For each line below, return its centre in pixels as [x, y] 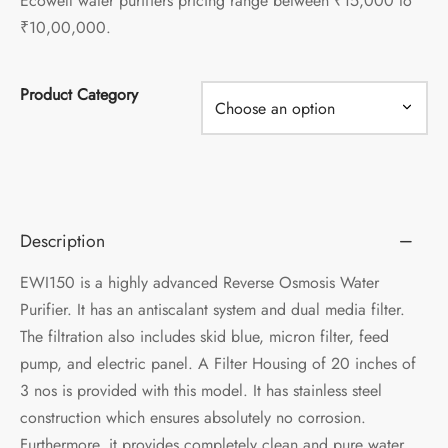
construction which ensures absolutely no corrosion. [193, 418]
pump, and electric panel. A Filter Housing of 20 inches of [218, 364]
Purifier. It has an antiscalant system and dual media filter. [212, 310]
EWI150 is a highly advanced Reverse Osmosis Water [199, 283]
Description [62, 241]
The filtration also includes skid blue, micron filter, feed [204, 337]
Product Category [79, 94]
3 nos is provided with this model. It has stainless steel [201, 391]
